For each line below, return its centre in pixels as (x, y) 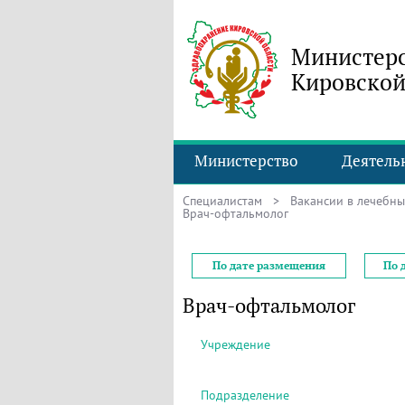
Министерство (246, 161)
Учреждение (235, 344)
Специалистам (222, 201)
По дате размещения (269, 265)
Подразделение (245, 395)
